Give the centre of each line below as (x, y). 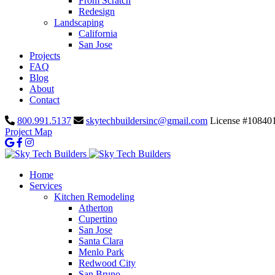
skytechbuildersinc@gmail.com (147, 121)
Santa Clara (101, 241)
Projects (45, 56)
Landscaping (79, 22)
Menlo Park (101, 252)
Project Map (29, 132)
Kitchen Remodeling (94, 197)
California (98, 33)
